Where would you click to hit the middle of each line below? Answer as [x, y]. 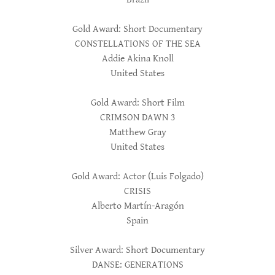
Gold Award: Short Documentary [137, 29]
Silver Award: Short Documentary [137, 250]
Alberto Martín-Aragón [137, 206]
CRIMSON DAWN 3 [137, 118]
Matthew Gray [137, 132]
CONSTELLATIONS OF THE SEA [137, 44]
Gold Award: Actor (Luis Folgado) [137, 176]
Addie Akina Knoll [137, 59]
